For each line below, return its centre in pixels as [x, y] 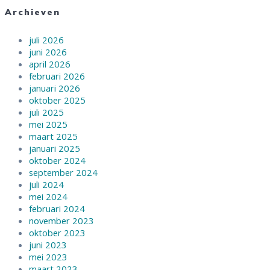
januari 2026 [55, 88]
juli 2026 [46, 39]
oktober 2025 [57, 100]
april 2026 [50, 64]
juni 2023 [48, 244]
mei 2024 [48, 196]
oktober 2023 [57, 232]
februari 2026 [57, 76]
